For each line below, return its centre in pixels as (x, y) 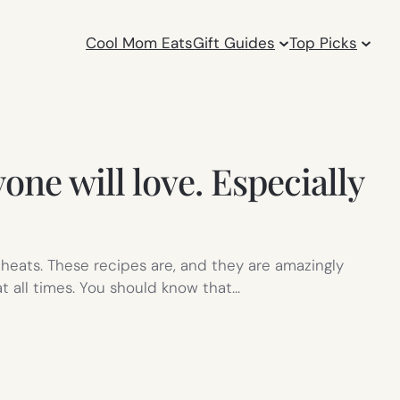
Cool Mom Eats (140, 42)
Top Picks (324, 42)
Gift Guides (234, 42)
